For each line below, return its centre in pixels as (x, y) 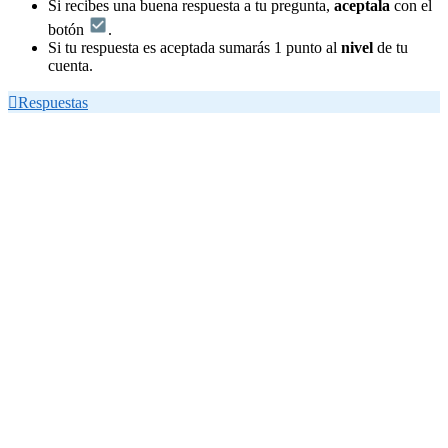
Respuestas (53, 102)
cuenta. (70, 65)
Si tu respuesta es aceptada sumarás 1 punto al (194, 47)
